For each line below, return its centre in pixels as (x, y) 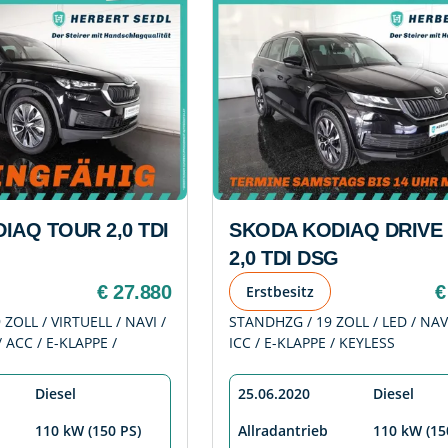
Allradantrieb (283, 431)
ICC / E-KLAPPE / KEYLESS (312, 343)
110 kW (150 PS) (88, 431)
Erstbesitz (280, 292)
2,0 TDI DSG (284, 258)
